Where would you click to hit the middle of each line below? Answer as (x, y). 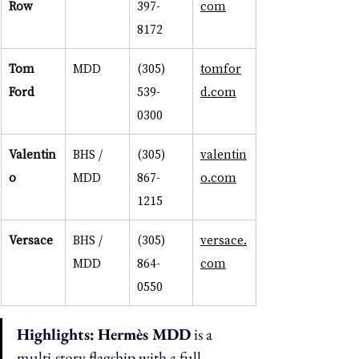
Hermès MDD (144, 335)
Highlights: (56, 335)
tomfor (221, 69)
